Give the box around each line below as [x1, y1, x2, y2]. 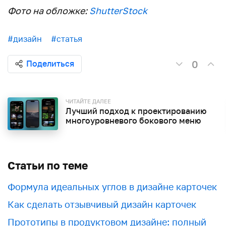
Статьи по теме [8, 159, 88, 172]
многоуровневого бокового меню [66, 116, 201, 126]
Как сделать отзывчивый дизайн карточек [8, 199, 196, 210]
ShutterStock [89, 5, 147, 16]
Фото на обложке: [8, 5, 89, 16]
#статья [51, 34, 82, 44]
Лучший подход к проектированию [66, 106, 206, 116]
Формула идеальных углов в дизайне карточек [8, 181, 217, 192]
